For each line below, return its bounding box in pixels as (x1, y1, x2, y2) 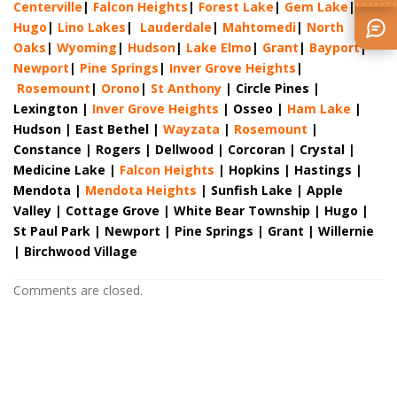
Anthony (164, 80, 222, 97)
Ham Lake (287, 100, 351, 117)
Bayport (309, 39, 360, 56)
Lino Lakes (58, 19, 126, 35)
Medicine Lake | (13, 161, 120, 178)
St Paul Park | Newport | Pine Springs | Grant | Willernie (13, 222, 374, 239)
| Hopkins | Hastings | (214, 161, 362, 178)
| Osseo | (219, 100, 287, 117)
